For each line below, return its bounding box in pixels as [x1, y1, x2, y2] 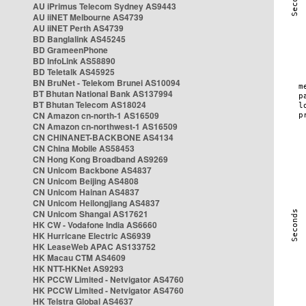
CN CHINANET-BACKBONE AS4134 [33, 131, 173, 143]
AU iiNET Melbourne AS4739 [33, 11, 143, 23]
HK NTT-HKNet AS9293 [33, 262, 124, 275]
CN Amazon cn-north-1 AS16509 [33, 109, 159, 122]
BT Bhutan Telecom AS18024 [33, 98, 146, 111]
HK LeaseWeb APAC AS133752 [33, 240, 156, 253]
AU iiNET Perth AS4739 [33, 22, 124, 34]
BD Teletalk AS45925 [33, 66, 115, 78]
